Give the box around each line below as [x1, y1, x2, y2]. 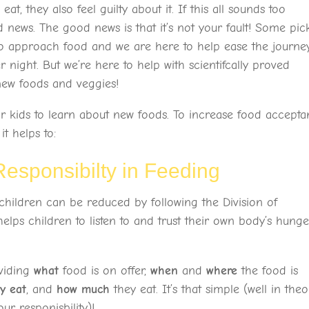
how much [57, 282, 110, 297]
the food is [237, 263, 299, 279]
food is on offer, [59, 263, 151, 279]
